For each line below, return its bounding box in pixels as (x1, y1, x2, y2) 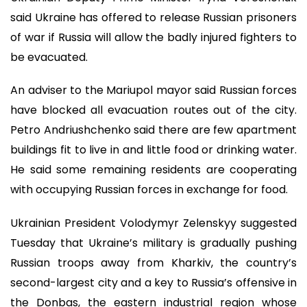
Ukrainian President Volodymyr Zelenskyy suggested (10, 214, 297, 231)
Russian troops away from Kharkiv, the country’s (10, 254, 297, 271)
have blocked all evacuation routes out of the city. (10, 102, 297, 119)
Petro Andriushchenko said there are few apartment (10, 122, 297, 138)
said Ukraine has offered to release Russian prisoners (10, 9, 297, 25)
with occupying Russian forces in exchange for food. (10, 182, 288, 198)
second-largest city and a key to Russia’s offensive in (10, 274, 297, 291)
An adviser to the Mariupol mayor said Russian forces (10, 82, 297, 99)
